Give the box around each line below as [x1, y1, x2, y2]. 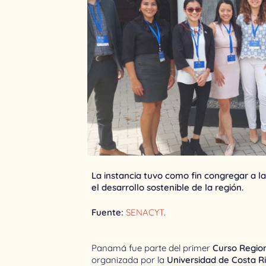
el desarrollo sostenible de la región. [91, 181, 244, 193]
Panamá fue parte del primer [91, 242, 213, 254]
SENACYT [126, 206, 164, 218]
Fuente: [91, 206, 126, 218]
